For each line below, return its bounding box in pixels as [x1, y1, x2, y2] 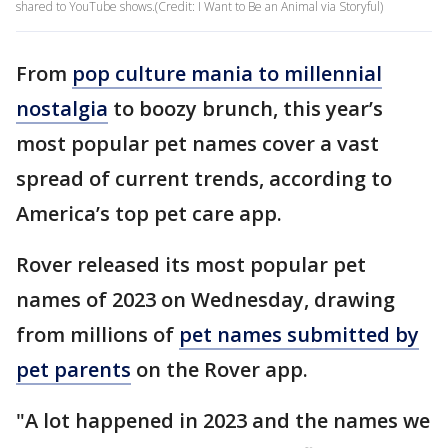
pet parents [16, 356, 131, 383]
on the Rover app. [131, 356, 308, 383]
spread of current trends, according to [16, 165, 392, 192]
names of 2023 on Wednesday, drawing [16, 286, 395, 313]
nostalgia [16, 95, 108, 122]
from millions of [16, 321, 179, 348]
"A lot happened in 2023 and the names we [16, 407, 430, 434]
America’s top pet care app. [16, 200, 282, 227]
